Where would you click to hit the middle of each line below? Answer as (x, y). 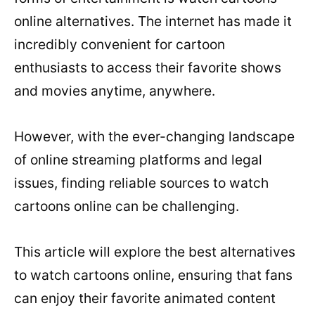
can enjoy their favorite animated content (145, 298)
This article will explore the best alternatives (155, 251)
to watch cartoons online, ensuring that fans (153, 275)
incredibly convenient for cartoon (120, 44)
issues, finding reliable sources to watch (141, 182)
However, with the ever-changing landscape (154, 136)
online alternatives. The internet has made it (153, 21)
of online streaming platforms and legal (138, 159)
